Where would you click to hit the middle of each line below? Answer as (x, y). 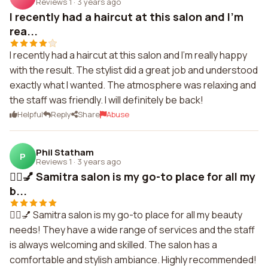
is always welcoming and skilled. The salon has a (113, 245)
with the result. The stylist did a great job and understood (134, 70)
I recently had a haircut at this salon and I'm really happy (128, 55)
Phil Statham (65, 152)
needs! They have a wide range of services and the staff (132, 230)
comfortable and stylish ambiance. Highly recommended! (133, 260)
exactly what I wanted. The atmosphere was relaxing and (133, 85)
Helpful (30, 114)
